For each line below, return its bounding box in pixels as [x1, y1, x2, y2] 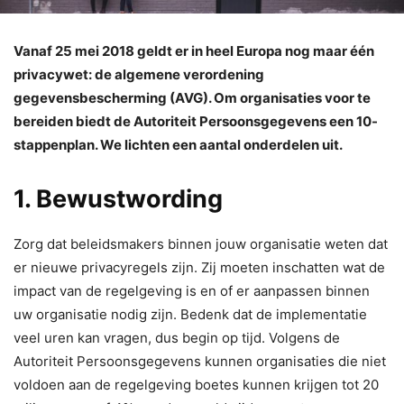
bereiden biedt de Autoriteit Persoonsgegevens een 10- [14, 113, 378, 131]
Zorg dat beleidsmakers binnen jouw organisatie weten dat [14, 235, 388, 253]
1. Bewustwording [14, 184, 223, 215]
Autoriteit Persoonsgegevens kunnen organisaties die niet [14, 353, 386, 371]
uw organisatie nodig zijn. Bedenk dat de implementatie [14, 306, 367, 324]
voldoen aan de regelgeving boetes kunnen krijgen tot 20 [14, 376, 379, 394]
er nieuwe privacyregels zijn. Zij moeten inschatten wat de [14, 259, 385, 277]
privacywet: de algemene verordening [14, 66, 264, 84]
